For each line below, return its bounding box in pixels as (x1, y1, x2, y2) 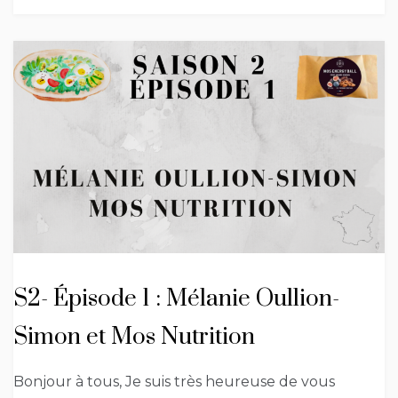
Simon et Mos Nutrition (13, 322, 255, 352)
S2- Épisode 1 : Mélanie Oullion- (13, 283, 339, 314)
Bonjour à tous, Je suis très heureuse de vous (13, 372, 335, 390)
